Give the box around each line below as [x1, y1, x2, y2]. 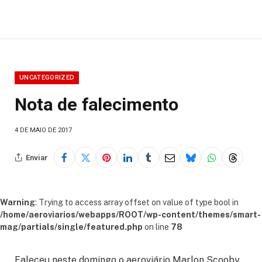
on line [143, 222, 171, 232]
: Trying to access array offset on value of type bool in [35, 198, 239, 208]
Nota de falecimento [15, 94, 179, 115]
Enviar [26, 153, 48, 162]
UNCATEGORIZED [19, 74, 75, 82]
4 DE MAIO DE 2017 [15, 126, 72, 135]
